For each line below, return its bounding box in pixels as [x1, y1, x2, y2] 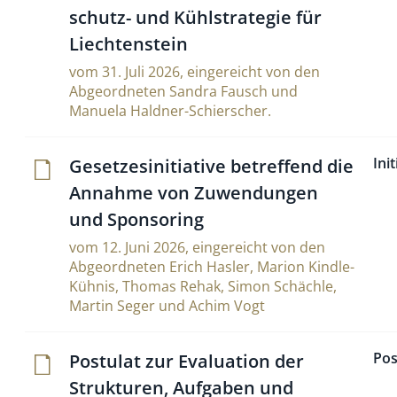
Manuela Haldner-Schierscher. [69, 101, 271, 121]
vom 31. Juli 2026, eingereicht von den [69, 62, 320, 82]
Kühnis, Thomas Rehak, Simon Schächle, [69, 276, 337, 296]
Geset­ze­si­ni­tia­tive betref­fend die [69, 154, 354, 178]
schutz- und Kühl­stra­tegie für [69, 5, 322, 29]
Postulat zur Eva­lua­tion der [69, 349, 304, 373]
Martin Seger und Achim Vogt [69, 296, 265, 315]
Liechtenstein [69, 32, 188, 56]
